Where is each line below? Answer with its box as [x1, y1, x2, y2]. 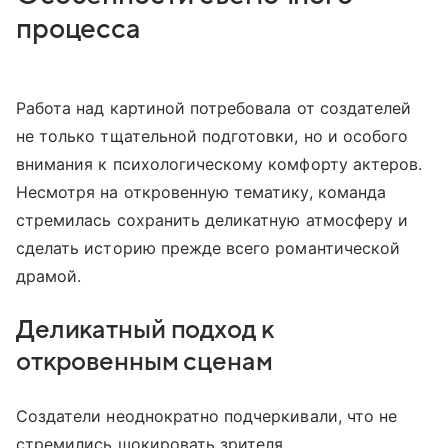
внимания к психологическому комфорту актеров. [16, 154, 423, 175]
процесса [16, 14, 141, 45]
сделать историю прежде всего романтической [16, 238, 401, 259]
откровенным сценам [16, 348, 273, 377]
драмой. [16, 266, 82, 287]
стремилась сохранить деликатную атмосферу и [16, 210, 409, 231]
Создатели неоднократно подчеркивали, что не [16, 406, 398, 427]
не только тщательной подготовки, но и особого [16, 126, 409, 147]
